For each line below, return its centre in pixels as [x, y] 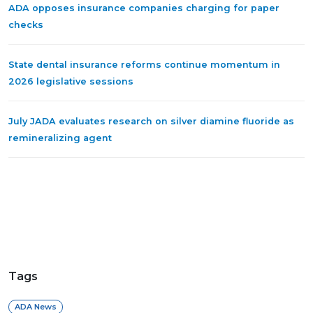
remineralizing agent [60, 138]
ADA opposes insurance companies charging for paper [144, 8]
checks [26, 25]
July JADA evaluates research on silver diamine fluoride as [151, 122]
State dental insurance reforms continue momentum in [144, 65]
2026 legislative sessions [71, 82]
